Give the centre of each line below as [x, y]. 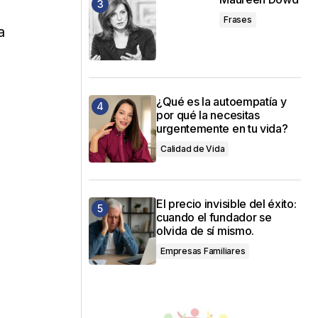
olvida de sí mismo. [205, 230]
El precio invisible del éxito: [226, 203]
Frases [238, 19]
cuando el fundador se [214, 217]
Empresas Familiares [203, 251]
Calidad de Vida [193, 148]
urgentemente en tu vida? [222, 128]
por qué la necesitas [208, 115]
